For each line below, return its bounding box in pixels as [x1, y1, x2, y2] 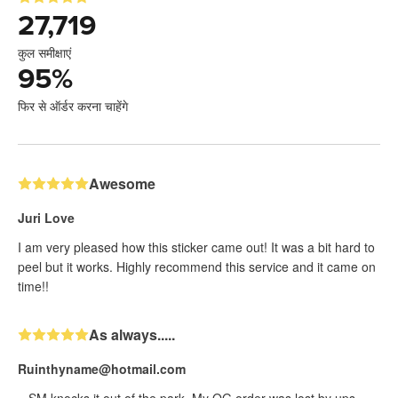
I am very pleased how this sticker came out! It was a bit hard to [18, 237, 375, 256]
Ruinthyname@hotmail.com [18, 359, 186, 378]
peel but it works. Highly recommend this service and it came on [18, 257, 376, 275]
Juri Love [18, 208, 75, 227]
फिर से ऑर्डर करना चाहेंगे [18, 96, 128, 115]
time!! [18, 276, 49, 295]
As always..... [89, 323, 175, 345]
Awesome [89, 172, 155, 194]
